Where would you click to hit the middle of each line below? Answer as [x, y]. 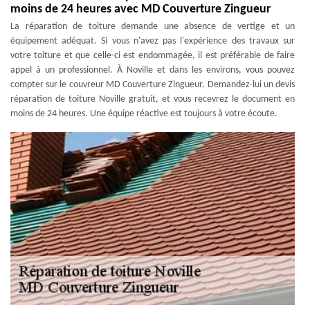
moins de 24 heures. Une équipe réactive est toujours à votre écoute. [144, 114]
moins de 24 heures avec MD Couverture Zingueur [140, 9]
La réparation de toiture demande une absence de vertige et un [153, 27]
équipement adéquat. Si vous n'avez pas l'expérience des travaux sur [153, 41]
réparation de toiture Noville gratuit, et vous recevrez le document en [153, 99]
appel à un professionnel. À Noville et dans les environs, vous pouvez [153, 70]
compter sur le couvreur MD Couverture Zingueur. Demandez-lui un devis [153, 85]
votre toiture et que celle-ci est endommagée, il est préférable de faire [153, 56]
